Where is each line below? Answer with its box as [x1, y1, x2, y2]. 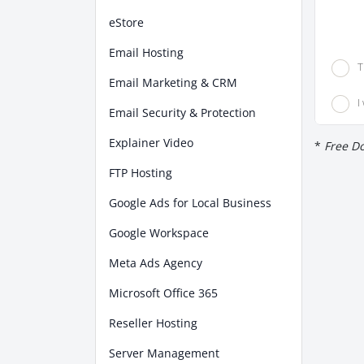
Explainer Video [109, 135, 193, 150]
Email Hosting [109, 45, 184, 60]
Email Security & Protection [109, 105, 256, 120]
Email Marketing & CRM [109, 75, 237, 90]
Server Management [109, 345, 219, 361]
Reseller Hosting [109, 315, 197, 331]
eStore [109, 15, 144, 30]
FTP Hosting [109, 165, 172, 180]
